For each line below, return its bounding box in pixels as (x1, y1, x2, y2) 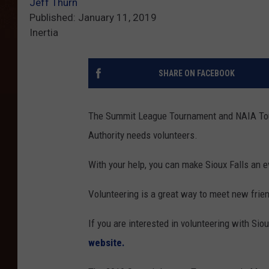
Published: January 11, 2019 (29, 11, 157, 23)
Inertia (29, 26, 58, 38)
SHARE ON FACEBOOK (158, 68, 235, 78)
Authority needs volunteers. (88, 128, 198, 141)
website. (88, 236, 127, 249)
